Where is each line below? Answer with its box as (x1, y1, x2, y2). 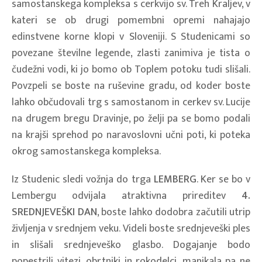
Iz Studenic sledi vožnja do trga (12, 170, 154, 188)
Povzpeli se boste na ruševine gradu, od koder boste (12, 77, 250, 95)
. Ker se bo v (196, 170, 251, 188)
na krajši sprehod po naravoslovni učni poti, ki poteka (12, 126, 250, 144)
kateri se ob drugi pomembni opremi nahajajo (12, 11, 250, 29)
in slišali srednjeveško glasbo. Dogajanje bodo (12, 236, 250, 254)
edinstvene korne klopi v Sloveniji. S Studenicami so (12, 27, 250, 46)
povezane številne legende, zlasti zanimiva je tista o (12, 44, 250, 62)
